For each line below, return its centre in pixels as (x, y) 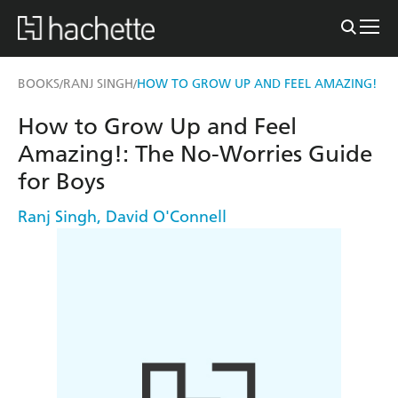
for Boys (61, 181)
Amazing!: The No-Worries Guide (195, 154)
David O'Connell (166, 216)
